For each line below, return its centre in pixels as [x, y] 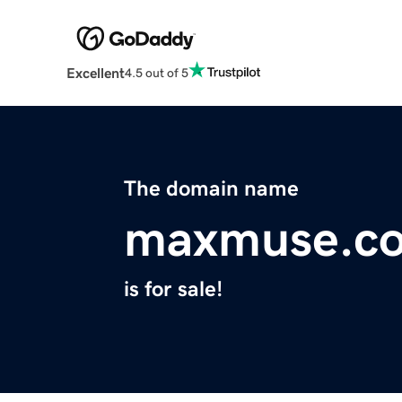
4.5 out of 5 [156, 72]
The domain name [211, 189]
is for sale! [173, 289]
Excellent [95, 73]
